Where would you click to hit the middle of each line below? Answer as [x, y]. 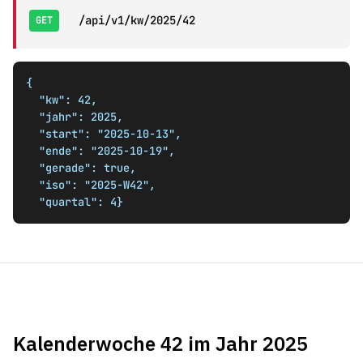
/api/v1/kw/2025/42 [137, 20]
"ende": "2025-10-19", [32, 151]
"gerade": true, [32, 168]
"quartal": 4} [81, 202]
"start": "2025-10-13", [32, 134]
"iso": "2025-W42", [32, 185]
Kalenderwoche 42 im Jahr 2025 [160, 344]
